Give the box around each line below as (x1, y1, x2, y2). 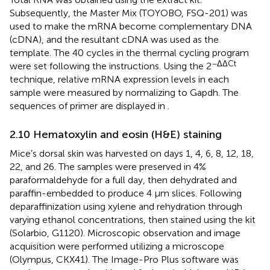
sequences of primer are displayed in (10, 99, 168, 111)
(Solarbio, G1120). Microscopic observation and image (10, 227, 240, 239)
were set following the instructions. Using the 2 (10, 60, 212, 72)
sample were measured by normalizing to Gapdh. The (10, 86, 239, 98)
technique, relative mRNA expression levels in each (10, 73, 229, 85)
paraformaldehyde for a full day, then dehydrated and (10, 174, 237, 186)
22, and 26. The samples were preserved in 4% (10, 160, 206, 172)
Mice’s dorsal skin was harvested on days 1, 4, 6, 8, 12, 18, (10, 147, 254, 159)
